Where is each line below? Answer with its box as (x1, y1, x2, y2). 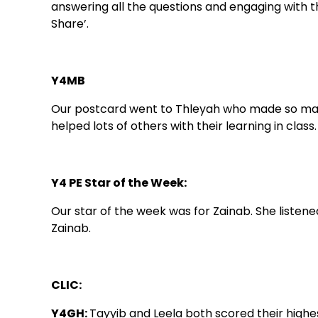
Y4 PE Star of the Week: (51, 174, 187, 191)
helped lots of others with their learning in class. (51, 117, 317, 134)
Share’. (51, 15, 89, 32)
